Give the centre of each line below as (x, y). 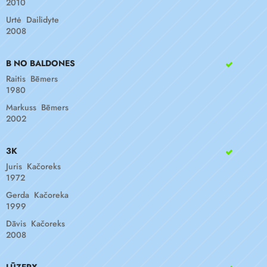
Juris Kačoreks (33, 166)
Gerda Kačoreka (37, 195)
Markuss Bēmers (37, 107)
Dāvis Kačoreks (35, 223)
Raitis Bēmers (32, 79)
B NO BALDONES (41, 63)
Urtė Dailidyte (32, 20)
